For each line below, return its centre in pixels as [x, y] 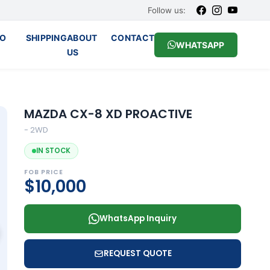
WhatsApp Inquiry [138, 218]
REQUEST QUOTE [137, 253]
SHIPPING [46, 38]
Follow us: [167, 10]
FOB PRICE [44, 172]
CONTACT [133, 38]
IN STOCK [53, 151]
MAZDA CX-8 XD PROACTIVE [108, 114]
